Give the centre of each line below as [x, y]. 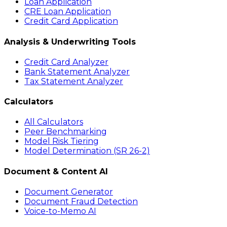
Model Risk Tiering [62, 141]
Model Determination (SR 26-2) [87, 151]
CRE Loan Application [68, 12]
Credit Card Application [71, 21]
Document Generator [69, 192]
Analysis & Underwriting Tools [70, 42]
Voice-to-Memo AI [60, 211]
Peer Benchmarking [66, 132]
